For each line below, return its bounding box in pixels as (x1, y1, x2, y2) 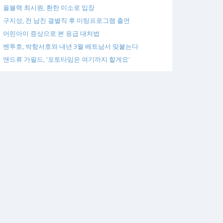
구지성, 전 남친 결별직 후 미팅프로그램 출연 (3, 16, 130, 25)
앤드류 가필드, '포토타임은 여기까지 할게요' (3, 55, 130, 64)
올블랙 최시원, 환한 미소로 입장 (3, 3, 95, 12)
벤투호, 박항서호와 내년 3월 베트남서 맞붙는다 (3, 42, 138, 51)
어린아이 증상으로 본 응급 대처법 (3, 29, 100, 38)
